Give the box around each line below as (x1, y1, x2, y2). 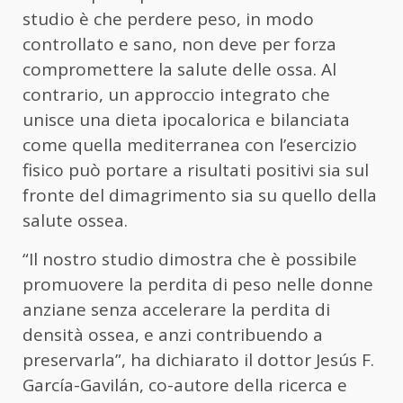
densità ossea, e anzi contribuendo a (22, 322, 323, 346)
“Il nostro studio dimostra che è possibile (22, 246, 357, 271)
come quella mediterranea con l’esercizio (22, 132, 357, 157)
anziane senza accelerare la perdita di (22, 297, 330, 321)
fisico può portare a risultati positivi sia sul (22, 157, 369, 182)
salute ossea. (22, 208, 128, 232)
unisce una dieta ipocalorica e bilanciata (22, 107, 350, 131)
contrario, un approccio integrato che (22, 82, 330, 106)
